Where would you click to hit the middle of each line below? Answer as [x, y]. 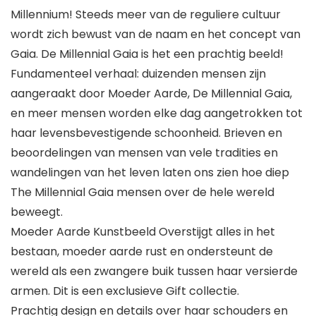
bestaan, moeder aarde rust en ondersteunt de [142, 252]
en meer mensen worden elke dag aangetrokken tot [157, 114]
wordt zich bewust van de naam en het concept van [156, 35]
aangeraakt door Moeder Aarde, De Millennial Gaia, [151, 94]
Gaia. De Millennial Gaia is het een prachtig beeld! [147, 54]
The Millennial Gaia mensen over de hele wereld [142, 193]
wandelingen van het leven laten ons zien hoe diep [150, 173]
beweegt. [37, 212]
